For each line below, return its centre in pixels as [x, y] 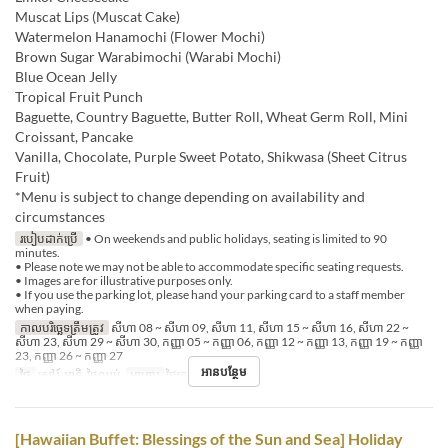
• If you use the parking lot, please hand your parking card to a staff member [210, 295]
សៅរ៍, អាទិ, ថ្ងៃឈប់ [78, 375]
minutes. [37, 253]
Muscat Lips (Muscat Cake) [97, 17]
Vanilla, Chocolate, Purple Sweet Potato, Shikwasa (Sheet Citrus [211, 157]
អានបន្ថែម [224, 372]
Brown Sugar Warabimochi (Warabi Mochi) [148, 57]
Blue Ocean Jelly [66, 77]
